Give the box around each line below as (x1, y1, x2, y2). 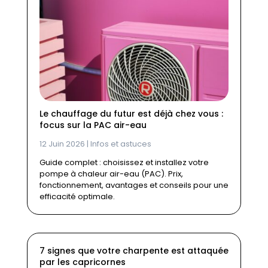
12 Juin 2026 (39, 138, 85, 150)
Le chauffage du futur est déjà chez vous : (39, 108, 223, 120)
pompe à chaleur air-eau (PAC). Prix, (39, 168, 183, 180)
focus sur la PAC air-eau (39, 119, 147, 132)
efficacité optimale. (39, 191, 115, 203)
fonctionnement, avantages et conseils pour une (39, 179, 229, 191)
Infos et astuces (90, 138, 151, 150)
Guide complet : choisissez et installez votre (39, 157, 209, 169)
